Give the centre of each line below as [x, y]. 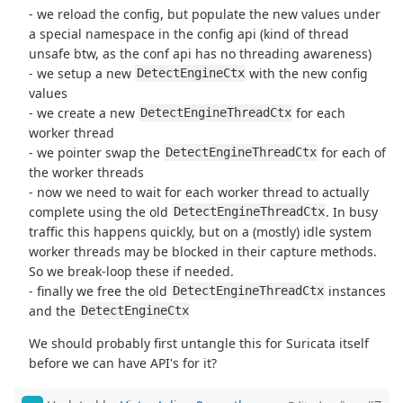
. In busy [352, 211]
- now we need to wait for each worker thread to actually [199, 192]
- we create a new [84, 112]
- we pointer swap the [97, 152]
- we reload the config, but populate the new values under [205, 13]
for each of [352, 152]
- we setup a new [82, 73]
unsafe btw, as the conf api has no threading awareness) [201, 53]
